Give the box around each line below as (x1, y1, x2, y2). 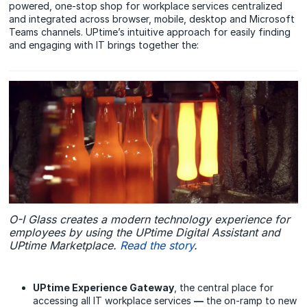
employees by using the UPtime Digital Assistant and (9, 225, 281, 239)
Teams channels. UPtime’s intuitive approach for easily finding (9, 25, 291, 38)
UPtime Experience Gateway (33, 281, 175, 293)
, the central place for (174, 281, 274, 293)
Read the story (120, 238, 195, 252)
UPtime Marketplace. (9, 238, 121, 252)
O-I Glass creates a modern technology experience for (9, 212, 291, 226)
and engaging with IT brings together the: (9, 38, 199, 51)
